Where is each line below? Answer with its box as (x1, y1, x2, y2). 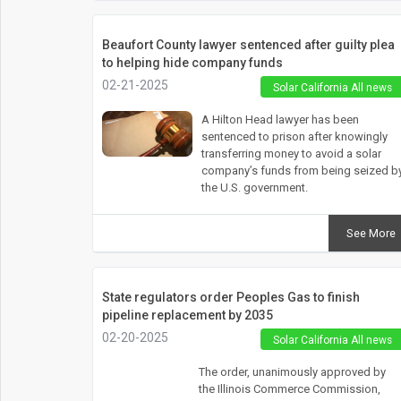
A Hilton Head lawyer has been (200, 112, 359, 126)
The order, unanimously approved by (198, 364, 386, 379)
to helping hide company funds (101, 55, 283, 70)
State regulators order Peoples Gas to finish (101, 289, 360, 304)
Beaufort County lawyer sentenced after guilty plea (101, 37, 395, 52)
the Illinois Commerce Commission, (198, 381, 380, 396)
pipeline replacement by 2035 (101, 307, 273, 322)
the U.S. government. (200, 180, 308, 194)
